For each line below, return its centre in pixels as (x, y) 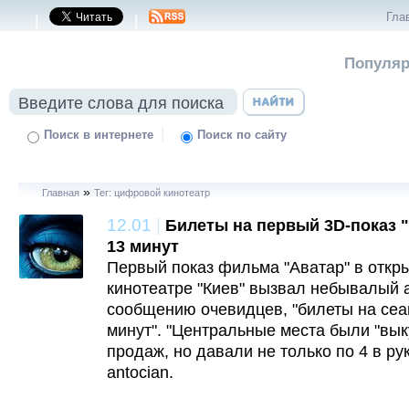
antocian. (140, 372)
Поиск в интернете (99, 135)
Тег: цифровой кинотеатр (152, 193)
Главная (60, 193)
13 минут (143, 246)
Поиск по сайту (242, 135)
